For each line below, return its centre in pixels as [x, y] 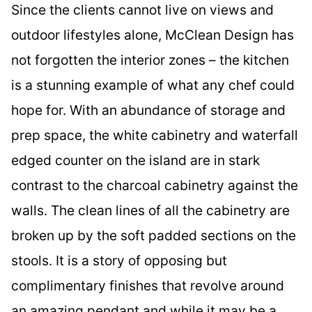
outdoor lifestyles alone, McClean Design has [153, 34]
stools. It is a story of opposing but [119, 260]
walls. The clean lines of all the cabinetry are [150, 210]
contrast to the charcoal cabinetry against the [155, 185]
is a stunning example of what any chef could [153, 85]
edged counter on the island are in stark [135, 160]
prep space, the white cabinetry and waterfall [155, 135]
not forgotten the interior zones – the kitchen [150, 60]
